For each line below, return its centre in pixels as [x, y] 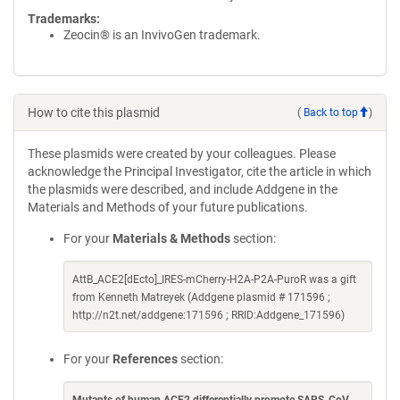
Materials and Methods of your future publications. [168, 207]
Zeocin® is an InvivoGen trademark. [162, 35]
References [145, 359]
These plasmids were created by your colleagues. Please [182, 154]
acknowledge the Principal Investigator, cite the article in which [200, 171]
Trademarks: [64, 19]
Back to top [331, 112]
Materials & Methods [171, 238]
